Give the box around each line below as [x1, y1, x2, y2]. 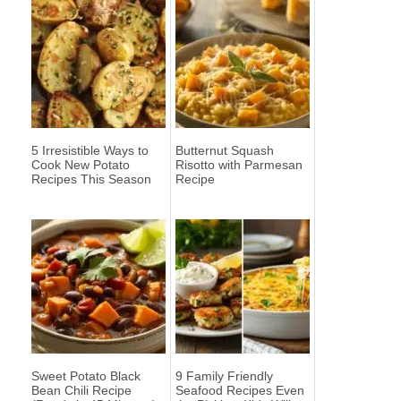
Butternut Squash [175, 143, 274, 158]
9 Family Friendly [175, 369, 273, 384]
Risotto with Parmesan [175, 158, 303, 173]
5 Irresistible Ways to [31, 143, 149, 158]
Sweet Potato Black [31, 369, 141, 384]
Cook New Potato [31, 158, 130, 173]
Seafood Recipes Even [175, 383, 304, 398]
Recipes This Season [31, 172, 151, 187]
